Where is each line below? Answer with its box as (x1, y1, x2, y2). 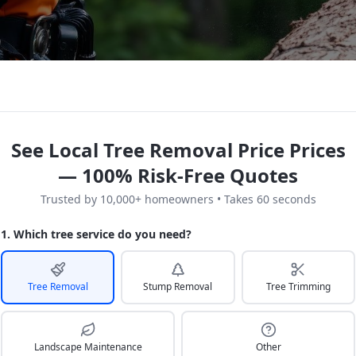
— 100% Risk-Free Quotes (58, 162, 298, 188)
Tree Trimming (265, 280, 331, 293)
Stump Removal (143, 280, 213, 293)
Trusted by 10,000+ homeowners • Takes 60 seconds (40, 192, 316, 207)
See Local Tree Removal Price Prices (10, 137, 346, 163)
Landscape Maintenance (33, 340, 142, 354)
